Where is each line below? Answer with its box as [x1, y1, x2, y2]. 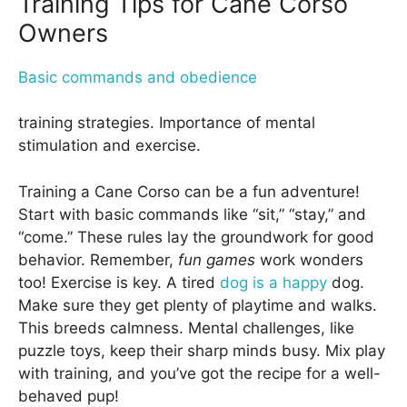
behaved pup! [18, 386, 119, 405]
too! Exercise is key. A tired [18, 273, 220, 292]
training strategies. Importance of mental [18, 114, 315, 133]
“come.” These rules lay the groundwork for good [18, 227, 374, 246]
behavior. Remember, [18, 250, 178, 269]
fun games [178, 250, 255, 269]
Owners [18, 17, 108, 48]
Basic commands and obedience [18, 67, 257, 86]
